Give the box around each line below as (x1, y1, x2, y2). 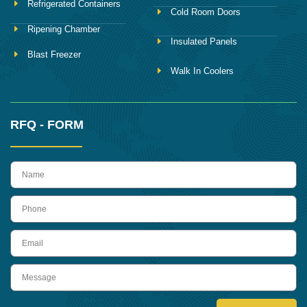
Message (10, 264, 52, 276)
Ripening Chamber (27, 23, 100, 34)
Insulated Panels (171, 36, 237, 47)
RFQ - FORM (10, 118, 84, 132)
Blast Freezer (27, 49, 81, 60)
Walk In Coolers (171, 65, 234, 76)
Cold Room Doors (171, 6, 241, 17)
